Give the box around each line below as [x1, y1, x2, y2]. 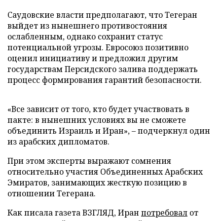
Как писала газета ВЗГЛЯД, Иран [7, 207, 141, 218]
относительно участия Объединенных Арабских [7, 166, 203, 177]
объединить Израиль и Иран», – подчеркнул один [7, 125, 210, 136]
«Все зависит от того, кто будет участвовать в [7, 104, 189, 114]
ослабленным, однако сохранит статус [7, 31, 163, 42]
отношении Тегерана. [7, 188, 96, 199]
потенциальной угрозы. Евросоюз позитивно [7, 42, 188, 53]
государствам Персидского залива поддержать [7, 64, 198, 74]
